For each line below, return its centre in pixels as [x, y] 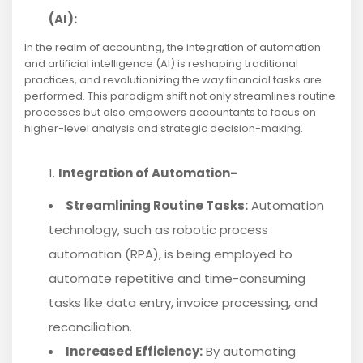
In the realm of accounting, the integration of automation [173, 48]
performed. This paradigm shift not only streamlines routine [180, 96]
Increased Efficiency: [134, 352]
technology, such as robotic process [158, 230]
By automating [249, 352]
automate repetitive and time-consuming [177, 279]
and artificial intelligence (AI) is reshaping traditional [161, 64]
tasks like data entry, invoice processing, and [183, 303]
